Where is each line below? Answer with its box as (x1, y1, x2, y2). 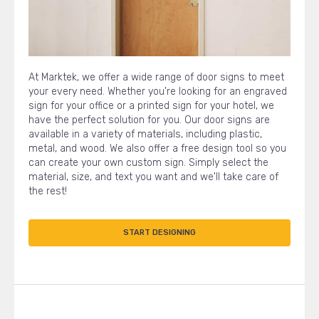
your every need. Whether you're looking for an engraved (28, 85, 287, 98)
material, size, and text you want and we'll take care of (28, 171, 278, 184)
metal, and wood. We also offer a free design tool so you (28, 142, 286, 155)
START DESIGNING (123, 228, 196, 238)
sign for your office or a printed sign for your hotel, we (28, 100, 274, 113)
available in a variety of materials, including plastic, (28, 128, 262, 141)
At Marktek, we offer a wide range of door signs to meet (28, 71, 284, 84)
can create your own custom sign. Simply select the (28, 157, 268, 169)
